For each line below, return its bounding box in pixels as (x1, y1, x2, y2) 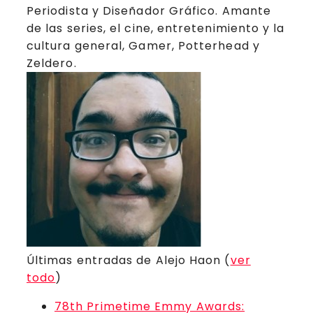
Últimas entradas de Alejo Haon (27, 252, 225, 268)
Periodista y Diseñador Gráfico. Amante (27, 2, 272, 19)
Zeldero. (27, 54, 77, 71)
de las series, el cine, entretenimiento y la (27, 20, 285, 36)
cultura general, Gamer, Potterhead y (27, 37, 260, 54)
